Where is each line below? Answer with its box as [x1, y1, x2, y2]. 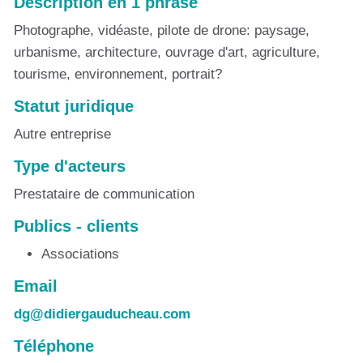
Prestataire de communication [14, 186, 194, 202]
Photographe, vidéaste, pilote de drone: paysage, [14, 23, 310, 38]
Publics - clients [14, 217, 139, 235]
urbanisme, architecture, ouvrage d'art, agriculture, [14, 45, 320, 60]
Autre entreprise [14, 126, 111, 142]
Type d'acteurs [14, 157, 126, 175]
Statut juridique [14, 97, 134, 115]
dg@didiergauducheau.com [14, 306, 190, 322]
